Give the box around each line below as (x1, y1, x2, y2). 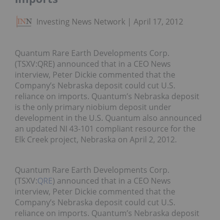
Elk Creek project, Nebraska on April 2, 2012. (15, 134, 177, 145)
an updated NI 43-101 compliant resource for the (15, 123, 195, 135)
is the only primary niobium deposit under (15, 102, 171, 113)
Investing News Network (36, 16, 125, 27)
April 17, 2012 (134, 16, 183, 27)
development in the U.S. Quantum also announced (15, 112, 202, 124)
